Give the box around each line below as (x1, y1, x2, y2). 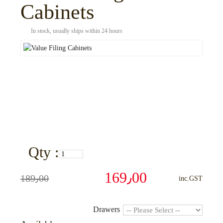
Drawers (93, 205, 120, 214)
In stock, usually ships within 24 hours (31, 27, 123, 34)
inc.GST (178, 174, 203, 182)
